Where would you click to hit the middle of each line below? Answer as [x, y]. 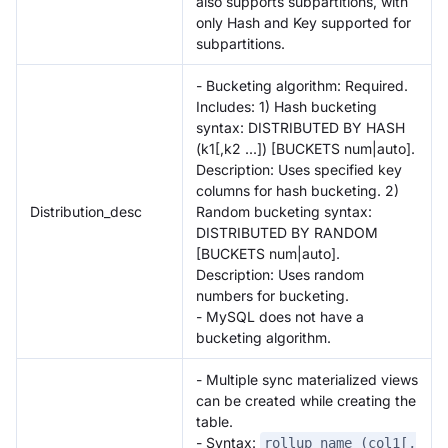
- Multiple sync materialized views [307, 379]
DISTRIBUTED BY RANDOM [287, 232]
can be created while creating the [306, 400]
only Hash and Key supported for [303, 22]
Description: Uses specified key [299, 169]
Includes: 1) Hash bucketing [286, 106]
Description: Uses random [280, 274]
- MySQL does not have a [280, 316]
